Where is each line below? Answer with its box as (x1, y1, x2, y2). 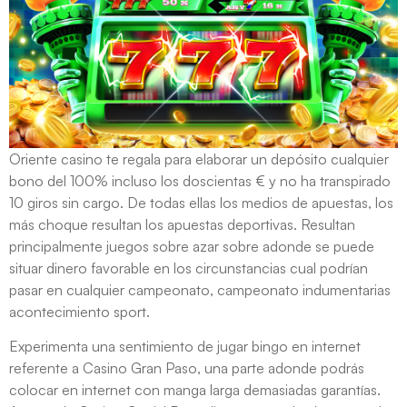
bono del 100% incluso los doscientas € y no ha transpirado (9, 171, 391, 190)
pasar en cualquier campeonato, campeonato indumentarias (9, 280, 391, 299)
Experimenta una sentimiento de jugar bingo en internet (9, 337, 361, 356)
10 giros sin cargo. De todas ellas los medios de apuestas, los (9, 193, 393, 212)
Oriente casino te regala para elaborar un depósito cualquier (9, 149, 389, 168)
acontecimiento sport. (9, 302, 150, 321)
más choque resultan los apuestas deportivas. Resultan (9, 214, 355, 233)
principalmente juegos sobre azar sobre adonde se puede (9, 236, 374, 255)
